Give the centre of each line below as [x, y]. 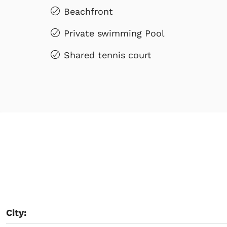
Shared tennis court [108, 55]
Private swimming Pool [114, 33]
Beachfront [88, 11]
